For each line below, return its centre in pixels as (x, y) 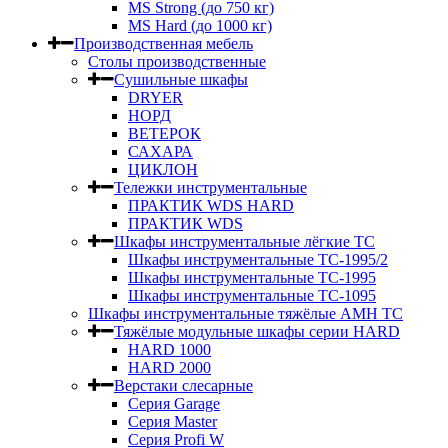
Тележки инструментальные (210, 187)
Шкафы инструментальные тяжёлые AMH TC (245, 313)
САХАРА (160, 151)
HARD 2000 (169, 367)
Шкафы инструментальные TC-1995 (252, 277)
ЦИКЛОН (163, 169)
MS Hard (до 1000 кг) (200, 25)
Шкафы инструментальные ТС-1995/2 (258, 259)
